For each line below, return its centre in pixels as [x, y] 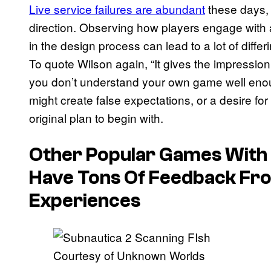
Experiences [85, 201]
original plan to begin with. [96, 118]
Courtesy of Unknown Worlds [129, 255]
